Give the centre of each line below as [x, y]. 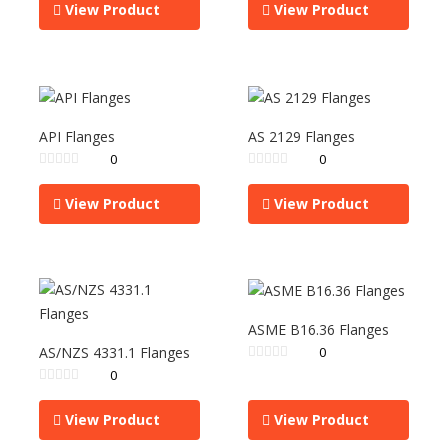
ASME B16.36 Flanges [318, 329]
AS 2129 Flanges [301, 136]
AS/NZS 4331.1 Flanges [114, 352]
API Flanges [77, 136]
